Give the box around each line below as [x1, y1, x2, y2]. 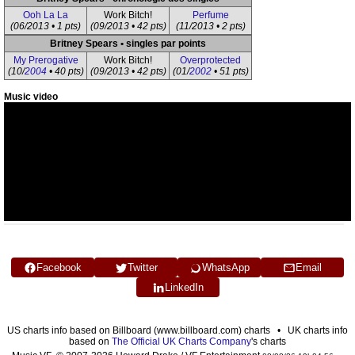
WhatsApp [201, 261, 250, 273]
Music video [4, 91, 58, 102]
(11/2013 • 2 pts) [175, 21, 246, 32]
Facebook [36, 261, 82, 273]
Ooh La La [23, 10, 68, 21]
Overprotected [180, 55, 241, 66]
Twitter [127, 261, 158, 273]
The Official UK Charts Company [112, 336, 251, 347]
